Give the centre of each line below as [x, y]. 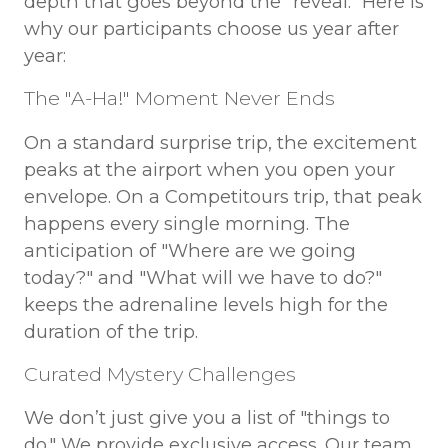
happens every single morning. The [186, 223]
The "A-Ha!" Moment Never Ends [179, 98]
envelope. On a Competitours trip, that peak [222, 196]
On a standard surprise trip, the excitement [220, 142]
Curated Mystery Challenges [159, 373]
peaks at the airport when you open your [209, 169]
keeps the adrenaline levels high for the [205, 304]
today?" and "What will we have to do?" [202, 277]
